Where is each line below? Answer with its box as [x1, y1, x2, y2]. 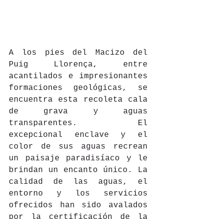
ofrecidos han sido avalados [9, 200, 148, 210]
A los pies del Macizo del [9, 48, 148, 57]
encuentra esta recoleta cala [9, 95, 148, 104]
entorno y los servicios [9, 189, 148, 198]
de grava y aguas [9, 107, 148, 116]
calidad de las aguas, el [9, 177, 148, 186]
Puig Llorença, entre [9, 60, 148, 69]
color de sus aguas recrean [9, 142, 148, 151]
